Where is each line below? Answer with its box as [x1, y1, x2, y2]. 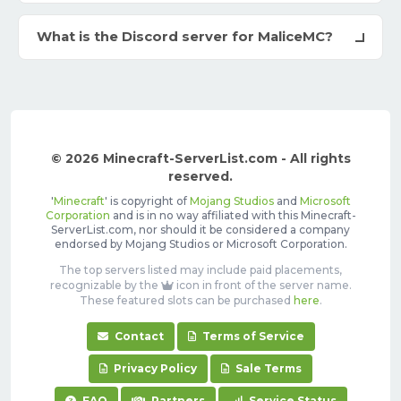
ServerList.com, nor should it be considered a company [51, 223, 350, 237]
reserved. [168, 168, 233, 185]
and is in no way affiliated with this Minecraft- [109, 209, 356, 223]
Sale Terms [233, 362, 302, 376]
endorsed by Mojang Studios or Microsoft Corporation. [54, 237, 347, 252]
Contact [111, 329, 164, 344]
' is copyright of [104, 194, 190, 209]
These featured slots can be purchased [79, 294, 294, 308]
